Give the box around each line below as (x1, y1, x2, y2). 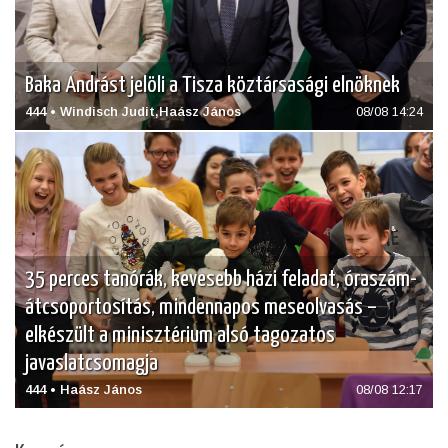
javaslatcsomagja (25, 351, 158, 375)
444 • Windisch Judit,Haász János (25, 103, 241, 119)
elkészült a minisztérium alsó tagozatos (25, 323, 335, 347)
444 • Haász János (25, 381, 142, 397)
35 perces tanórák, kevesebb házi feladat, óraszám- (25, 267, 417, 291)
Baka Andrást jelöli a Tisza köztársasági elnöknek (25, 73, 400, 97)
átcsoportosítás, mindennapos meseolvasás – (25, 295, 377, 319)
